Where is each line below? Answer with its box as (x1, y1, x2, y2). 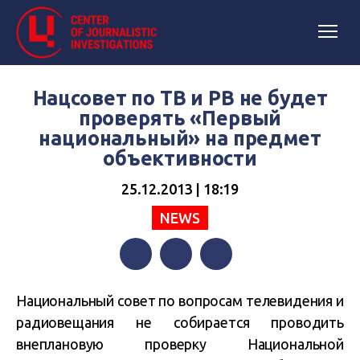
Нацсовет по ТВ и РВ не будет (32, 87, 328, 109)
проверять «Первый (78, 107, 282, 129)
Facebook (120, 279, 174, 293)
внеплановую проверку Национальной (16, 336, 344, 352)
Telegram (200, 279, 254, 293)
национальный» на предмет (39, 127, 321, 149)
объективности (102, 147, 258, 170)
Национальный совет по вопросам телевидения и (16, 292, 344, 309)
